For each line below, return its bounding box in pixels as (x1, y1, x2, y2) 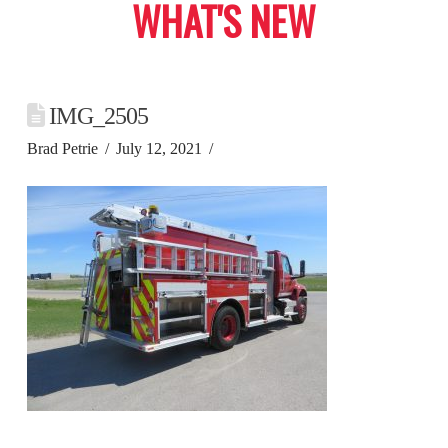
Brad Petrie (26, 140, 98, 158)
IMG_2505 (44, 103, 149, 130)
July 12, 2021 (116, 140, 203, 158)
